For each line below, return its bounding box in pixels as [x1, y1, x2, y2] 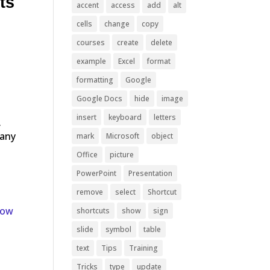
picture [110, 149, 134, 160]
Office [77, 149, 98, 160]
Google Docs [77, 93, 123, 104]
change [104, 19, 130, 29]
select [115, 187, 136, 197]
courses [77, 37, 105, 48]
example [77, 56, 107, 66]
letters [154, 112, 177, 122]
